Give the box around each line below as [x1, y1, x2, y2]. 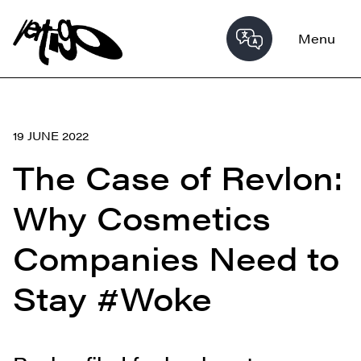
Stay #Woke [13, 275, 212, 321]
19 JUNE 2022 [13, 127, 89, 143]
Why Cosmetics [13, 194, 271, 240]
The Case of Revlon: [13, 154, 342, 200]
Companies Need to [13, 234, 339, 280]
